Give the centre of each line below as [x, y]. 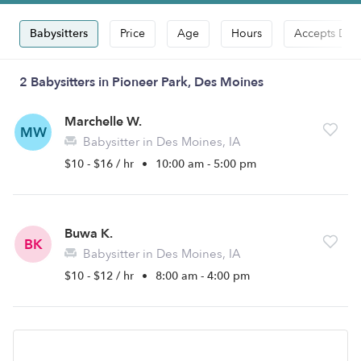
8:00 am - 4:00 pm [203, 276]
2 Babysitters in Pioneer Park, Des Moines [141, 82]
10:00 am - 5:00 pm [206, 164]
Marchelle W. [103, 122]
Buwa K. [89, 234]
